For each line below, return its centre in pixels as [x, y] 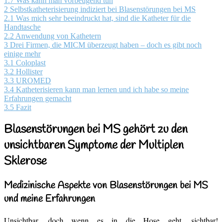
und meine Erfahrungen [50, 199]
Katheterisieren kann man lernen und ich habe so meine [102, 89]
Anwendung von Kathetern [58, 36]
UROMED [33, 80]
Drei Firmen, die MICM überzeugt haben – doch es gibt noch [106, 45]
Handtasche [22, 27]
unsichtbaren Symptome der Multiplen [94, 145]
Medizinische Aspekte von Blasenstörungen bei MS [106, 186]
